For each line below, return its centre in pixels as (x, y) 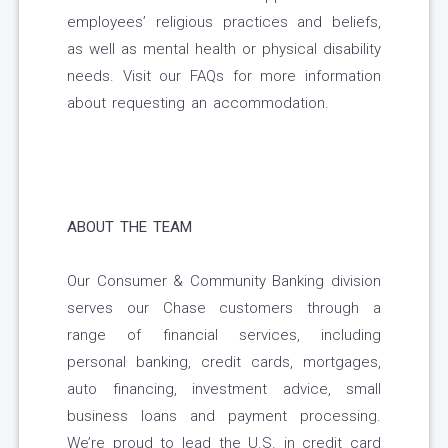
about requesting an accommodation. (198, 103)
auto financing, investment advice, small (224, 389)
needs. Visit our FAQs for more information (224, 76)
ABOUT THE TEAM (129, 227)
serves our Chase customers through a (224, 308)
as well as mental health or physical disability (224, 49)
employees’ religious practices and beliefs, (224, 22)
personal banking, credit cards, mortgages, (224, 362)
